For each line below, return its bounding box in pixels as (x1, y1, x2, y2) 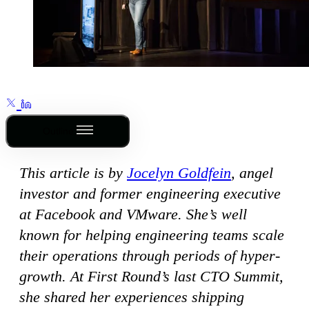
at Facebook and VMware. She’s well (19, 206, 247, 223)
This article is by (19, 164, 127, 182)
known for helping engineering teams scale (19, 226, 284, 244)
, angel (231, 164, 273, 182)
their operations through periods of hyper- (19, 247, 280, 265)
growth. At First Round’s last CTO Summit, (19, 268, 283, 286)
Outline (42, 126, 74, 137)
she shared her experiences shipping (19, 288, 244, 306)
